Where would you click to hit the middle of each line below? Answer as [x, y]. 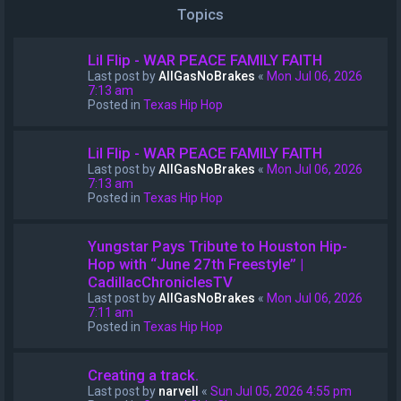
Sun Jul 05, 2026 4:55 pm [281, 391]
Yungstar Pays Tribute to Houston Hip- [218, 246]
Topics [200, 14]
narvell [179, 391]
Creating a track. [143, 375]
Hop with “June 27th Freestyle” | [196, 264]
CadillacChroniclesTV [160, 282]
